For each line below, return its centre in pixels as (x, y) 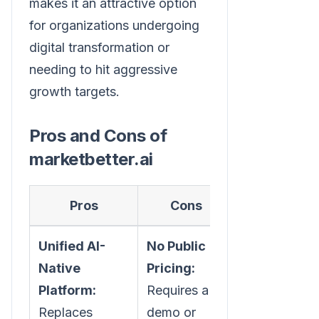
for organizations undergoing (114, 25)
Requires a (178, 290)
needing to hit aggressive (103, 69)
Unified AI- (72, 246)
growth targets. (74, 91)
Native (59, 268)
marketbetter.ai (91, 159)
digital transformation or (99, 47)
